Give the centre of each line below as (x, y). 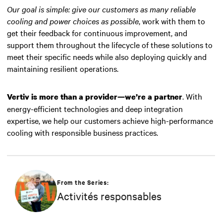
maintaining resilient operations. (63, 68)
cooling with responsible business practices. (83, 132)
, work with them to (172, 21)
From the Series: (83, 182)
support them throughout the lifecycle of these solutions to (110, 44)
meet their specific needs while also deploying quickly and (107, 56)
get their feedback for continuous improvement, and (97, 32)
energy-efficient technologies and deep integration (95, 108)
